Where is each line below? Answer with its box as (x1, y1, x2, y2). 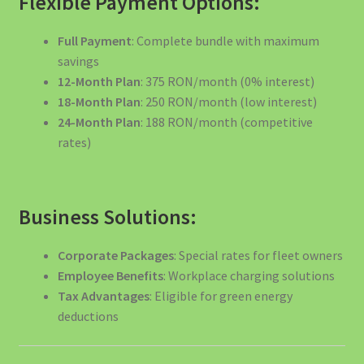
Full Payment (57, 32, 132, 49)
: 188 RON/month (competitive (140, 113, 313, 130)
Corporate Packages (57, 247, 174, 264)
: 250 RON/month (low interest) (140, 93, 317, 110)
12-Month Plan (57, 72, 141, 89)
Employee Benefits (57, 267, 163, 284)
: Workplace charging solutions (162, 267, 335, 284)
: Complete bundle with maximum (131, 32, 319, 49)
